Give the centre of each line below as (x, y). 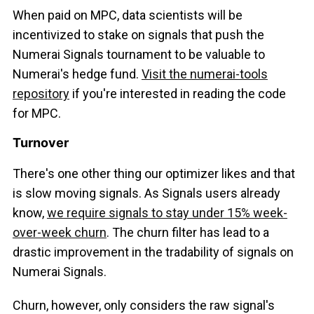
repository (41, 94)
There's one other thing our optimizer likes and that (153, 174)
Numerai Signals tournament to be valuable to (138, 55)
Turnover (40, 143)
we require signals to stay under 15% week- (167, 213)
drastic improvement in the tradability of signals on (153, 252)
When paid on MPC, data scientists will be (127, 15)
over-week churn (59, 233)
